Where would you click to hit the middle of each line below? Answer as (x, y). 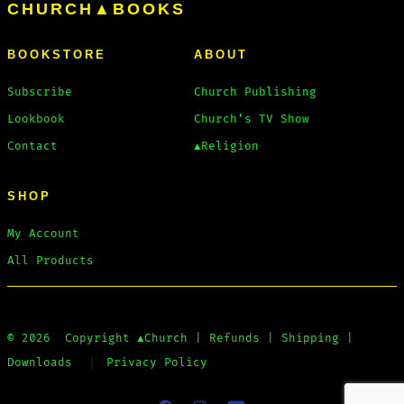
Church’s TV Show (252, 120)
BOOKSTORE (56, 55)
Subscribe (39, 93)
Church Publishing (256, 93)
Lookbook (36, 120)
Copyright (101, 339)
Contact (32, 147)
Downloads (39, 363)
